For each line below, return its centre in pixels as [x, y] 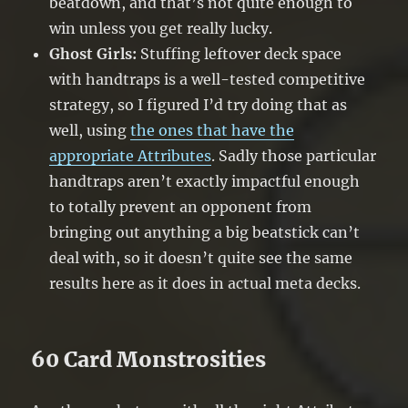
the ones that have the [213, 131]
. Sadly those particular [294, 156]
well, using [90, 131]
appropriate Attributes [131, 156]
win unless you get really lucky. [161, 29]
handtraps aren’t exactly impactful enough [205, 182]
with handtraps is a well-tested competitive [208, 80]
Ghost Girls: [93, 54]
